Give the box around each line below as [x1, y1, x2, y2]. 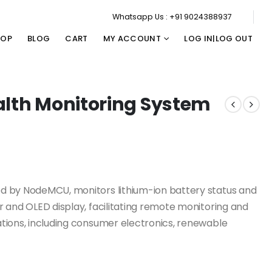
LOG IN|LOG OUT [184, 33, 253, 45]
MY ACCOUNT [103, 33, 161, 45]
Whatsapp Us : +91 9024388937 [112, 12, 232, 22]
